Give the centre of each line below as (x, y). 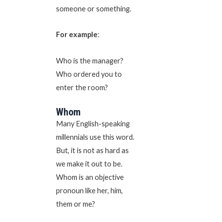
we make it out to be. (89, 164)
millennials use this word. (95, 137)
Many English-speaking (93, 123)
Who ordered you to (89, 74)
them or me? (76, 204)
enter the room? (83, 87)
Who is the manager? (89, 61)
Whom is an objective (90, 177)
